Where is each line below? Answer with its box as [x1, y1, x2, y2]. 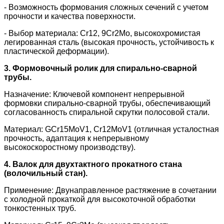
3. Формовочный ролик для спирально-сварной [4, 64, 197, 73]
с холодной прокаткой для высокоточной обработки [4, 195, 195, 204]
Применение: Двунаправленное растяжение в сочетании [4, 186, 216, 195]
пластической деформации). [4, 47, 111, 56]
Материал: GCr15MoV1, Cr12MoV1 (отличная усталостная [4, 125, 219, 134]
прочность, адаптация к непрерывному [4, 134, 149, 143]
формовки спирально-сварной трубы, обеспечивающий [4, 99, 210, 108]
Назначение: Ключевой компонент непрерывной [4, 90, 184, 99]
